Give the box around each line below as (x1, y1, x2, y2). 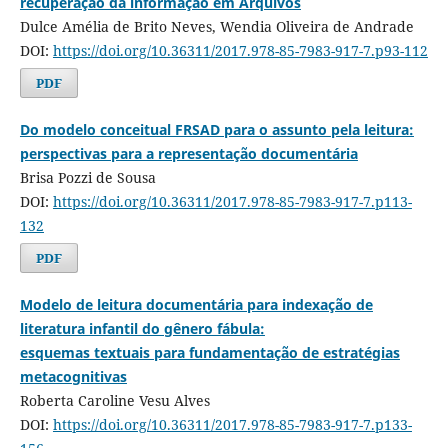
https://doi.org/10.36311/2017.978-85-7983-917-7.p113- (52, 192, 412, 212)
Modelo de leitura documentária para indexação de (19, 295, 373, 315)
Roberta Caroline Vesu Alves (19, 391, 210, 411)
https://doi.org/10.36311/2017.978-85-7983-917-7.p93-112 (52, 41, 428, 61)
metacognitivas (19, 367, 127, 387)
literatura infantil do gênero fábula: (19, 319, 265, 339)
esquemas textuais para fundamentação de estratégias (19, 343, 400, 363)
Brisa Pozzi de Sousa (19, 168, 156, 188)
